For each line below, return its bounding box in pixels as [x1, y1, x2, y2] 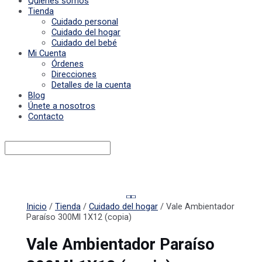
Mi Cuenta [28, 48, 66, 59]
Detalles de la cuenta [51, 80, 131, 91]
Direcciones [51, 69, 96, 80]
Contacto [28, 111, 64, 122]
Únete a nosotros [28, 101, 95, 112]
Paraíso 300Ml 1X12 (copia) [26, 212, 132, 223]
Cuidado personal [51, 16, 118, 27]
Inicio [26, 201, 47, 212]
